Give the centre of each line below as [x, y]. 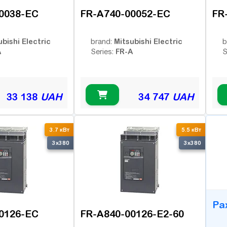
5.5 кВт [191, 130]
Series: [103, 51]
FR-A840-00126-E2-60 [132, 214]
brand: [102, 41]
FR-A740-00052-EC [125, 14]
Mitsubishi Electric [148, 41]
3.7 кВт [60, 130]
